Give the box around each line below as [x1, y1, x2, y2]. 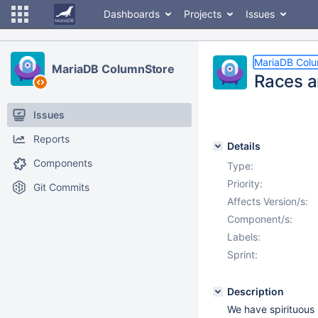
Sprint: [227, 248, 258, 261]
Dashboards [104, 8, 160, 20]
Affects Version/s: [227, 195, 308, 207]
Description [227, 285, 284, 297]
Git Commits [33, 181, 89, 193]
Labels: [227, 231, 261, 243]
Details [227, 140, 261, 152]
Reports [33, 133, 70, 145]
